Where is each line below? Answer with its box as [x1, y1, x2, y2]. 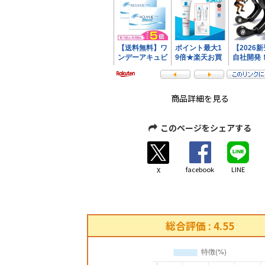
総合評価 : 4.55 [166, 218, 235, 233]
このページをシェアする [160, 122, 252, 134]
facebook [186, 164, 215, 174]
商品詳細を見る [171, 92, 230, 104]
